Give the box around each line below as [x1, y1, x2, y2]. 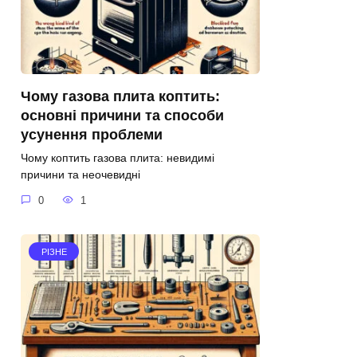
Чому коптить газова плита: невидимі [21, 151, 214, 165]
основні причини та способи [21, 108, 224, 124]
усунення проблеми [21, 127, 163, 143]
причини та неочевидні [21, 168, 140, 182]
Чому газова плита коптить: [21, 88, 220, 105]
